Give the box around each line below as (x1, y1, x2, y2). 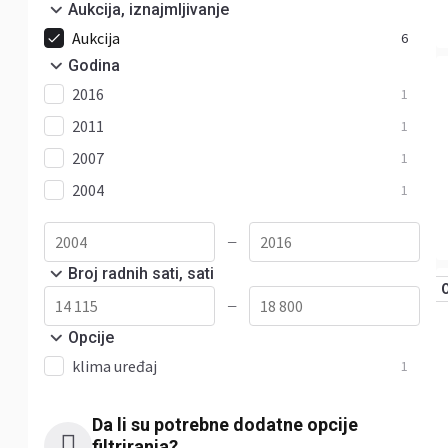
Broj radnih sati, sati (68, 264, 214, 283)
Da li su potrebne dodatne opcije (92, 414, 358, 435)
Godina (68, 56, 120, 75)
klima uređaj (72, 356, 157, 376)
